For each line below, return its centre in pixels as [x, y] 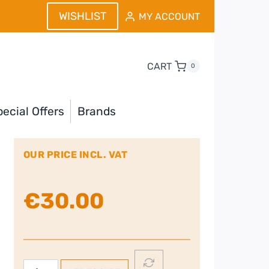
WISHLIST [82, 17]
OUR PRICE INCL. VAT [75, 154]
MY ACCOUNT [169, 16]
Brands [96, 111]
